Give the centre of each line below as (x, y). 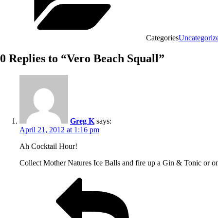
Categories (162, 37)
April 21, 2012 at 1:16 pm (59, 129)
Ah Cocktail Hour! (48, 146)
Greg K (82, 121)
